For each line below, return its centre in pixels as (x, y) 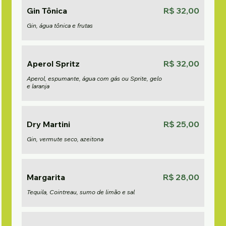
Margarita (46, 177)
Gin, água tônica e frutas (60, 25)
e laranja (38, 86)
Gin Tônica (47, 11)
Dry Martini (49, 124)
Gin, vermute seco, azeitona (65, 139)
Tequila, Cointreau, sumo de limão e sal (81, 192)
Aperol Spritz (53, 64)
